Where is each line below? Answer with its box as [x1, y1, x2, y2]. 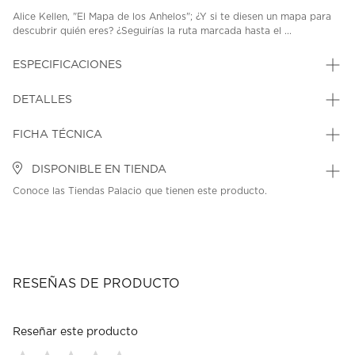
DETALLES [13, 94, 72, 106]
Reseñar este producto [13, 326, 138, 338]
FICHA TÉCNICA [13, 129, 102, 141]
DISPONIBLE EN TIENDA [29, 164, 166, 176]
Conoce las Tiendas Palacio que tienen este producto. [13, 186, 267, 197]
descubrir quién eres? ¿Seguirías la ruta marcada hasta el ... [13, 26, 292, 36]
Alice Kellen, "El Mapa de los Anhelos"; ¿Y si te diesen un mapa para [13, 12, 331, 22]
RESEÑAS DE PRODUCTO [13, 277, 180, 291]
